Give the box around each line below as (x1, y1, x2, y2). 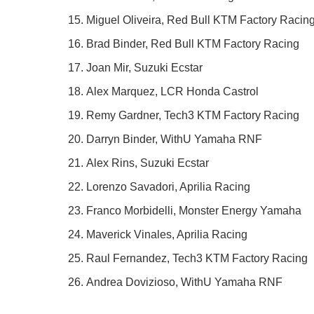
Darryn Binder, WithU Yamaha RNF (86, 132, 262, 145)
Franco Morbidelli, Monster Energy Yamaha (86, 204, 301, 217)
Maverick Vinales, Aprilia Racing (86, 228, 247, 240)
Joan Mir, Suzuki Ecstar (86, 61, 203, 74)
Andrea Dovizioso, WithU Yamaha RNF (86, 275, 282, 288)
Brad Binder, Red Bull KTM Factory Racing (86, 37, 299, 50)
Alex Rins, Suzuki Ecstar (86, 156, 209, 169)
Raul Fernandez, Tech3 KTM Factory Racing (86, 252, 308, 264)
